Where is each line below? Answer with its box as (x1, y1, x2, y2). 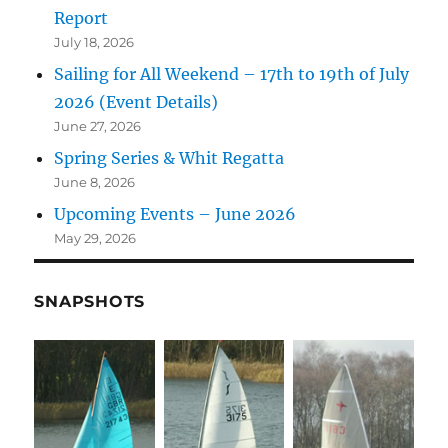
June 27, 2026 (54, 118, 142, 135)
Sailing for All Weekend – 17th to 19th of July (54, 64, 410, 85)
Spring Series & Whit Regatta (54, 148, 285, 169)
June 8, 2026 (54, 174, 136, 191)
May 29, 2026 (54, 230, 137, 247)
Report (54, 8, 109, 29)
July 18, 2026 (54, 34, 135, 51)
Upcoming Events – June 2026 (54, 204, 297, 225)
